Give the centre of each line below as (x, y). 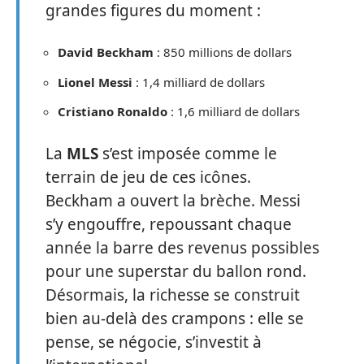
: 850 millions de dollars (223, 52)
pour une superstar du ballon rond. (176, 271)
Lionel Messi (95, 82)
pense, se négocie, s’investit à (154, 342)
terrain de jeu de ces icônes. (148, 177)
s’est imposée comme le (188, 153)
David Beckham (106, 52)
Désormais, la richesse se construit (173, 295)
